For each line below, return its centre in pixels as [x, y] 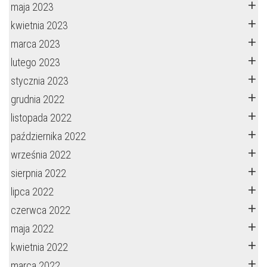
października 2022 [48, 136]
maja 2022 [32, 229]
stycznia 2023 [40, 81]
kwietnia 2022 [39, 247]
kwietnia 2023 [39, 25]
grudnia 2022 [38, 99]
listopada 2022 [41, 118]
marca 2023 [35, 44]
